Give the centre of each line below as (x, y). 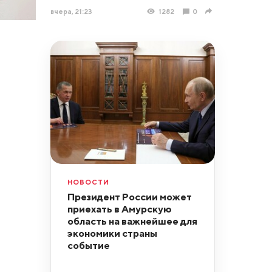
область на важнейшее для (132, 221)
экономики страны (112, 233)
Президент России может (129, 196)
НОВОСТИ (88, 182)
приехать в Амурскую (119, 209)
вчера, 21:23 (71, 11)
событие (88, 245)
